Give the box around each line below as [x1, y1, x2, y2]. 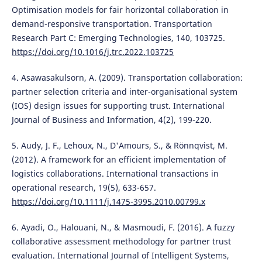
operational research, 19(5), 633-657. [11, 182, 156, 194]
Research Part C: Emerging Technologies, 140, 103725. [11, 32, 225, 44]
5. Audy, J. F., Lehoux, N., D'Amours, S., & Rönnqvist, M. [11, 140, 227, 151]
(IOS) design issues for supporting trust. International [11, 100, 225, 112]
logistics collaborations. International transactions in [11, 168, 219, 180]
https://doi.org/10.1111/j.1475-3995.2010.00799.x [11, 196, 205, 208]
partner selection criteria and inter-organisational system [11, 86, 237, 98]
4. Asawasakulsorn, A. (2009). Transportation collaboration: [11, 72, 243, 84]
